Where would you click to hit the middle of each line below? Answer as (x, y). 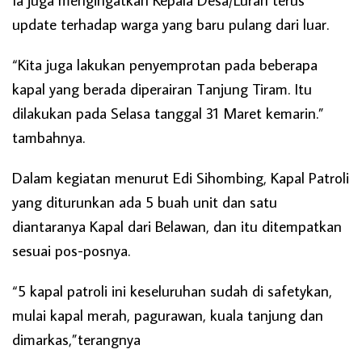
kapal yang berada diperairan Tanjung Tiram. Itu (162, 89)
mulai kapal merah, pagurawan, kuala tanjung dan (168, 315)
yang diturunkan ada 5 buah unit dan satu (145, 202)
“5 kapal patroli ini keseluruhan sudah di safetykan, (172, 291)
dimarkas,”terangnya (76, 339)
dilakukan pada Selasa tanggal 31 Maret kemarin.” (168, 113)
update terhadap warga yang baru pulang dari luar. (170, 24)
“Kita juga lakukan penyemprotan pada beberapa (165, 65)
